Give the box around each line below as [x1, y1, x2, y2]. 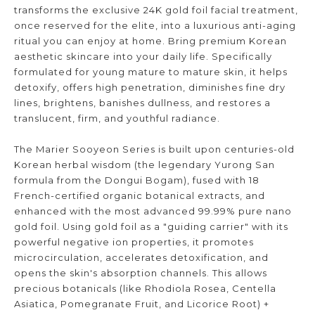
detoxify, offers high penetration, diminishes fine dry [14, 81, 285, 93]
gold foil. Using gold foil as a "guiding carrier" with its [14, 220, 288, 232]
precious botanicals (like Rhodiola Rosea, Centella [14, 282, 276, 294]
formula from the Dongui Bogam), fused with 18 [14, 174, 259, 186]
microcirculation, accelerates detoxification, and [14, 251, 269, 263]
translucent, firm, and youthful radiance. [14, 112, 220, 124]
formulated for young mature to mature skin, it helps [14, 65, 288, 77]
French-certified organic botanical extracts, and [14, 189, 265, 201]
